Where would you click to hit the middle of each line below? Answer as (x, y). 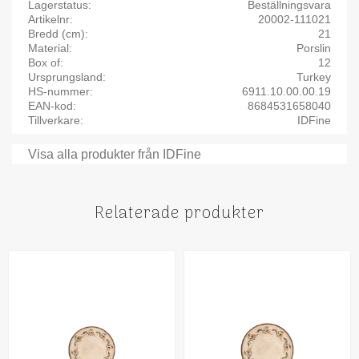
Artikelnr (49, 19)
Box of (44, 62)
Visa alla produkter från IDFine (115, 154)
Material (48, 48)
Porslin (313, 48)
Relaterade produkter (179, 214)
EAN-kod (50, 105)
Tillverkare (54, 120)
